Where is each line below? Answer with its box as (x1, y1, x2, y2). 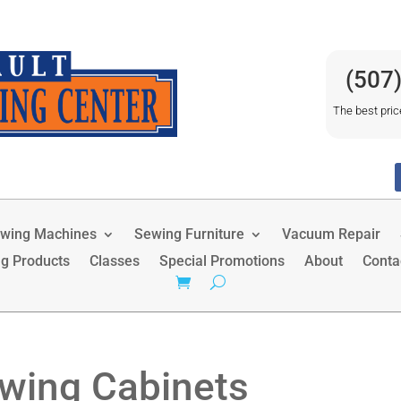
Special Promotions (158, 252, 285, 269)
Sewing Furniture (134, 225, 244, 243)
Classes (89, 252, 140, 269)
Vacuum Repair (282, 225, 380, 243)
